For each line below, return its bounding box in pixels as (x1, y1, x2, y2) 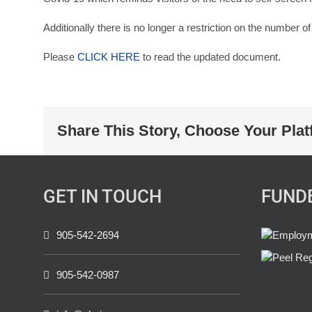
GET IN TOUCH (43, 186, 162, 208)
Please (43, 51, 77, 63)
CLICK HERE (77, 51, 140, 63)
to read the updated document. (140, 51, 281, 63)
